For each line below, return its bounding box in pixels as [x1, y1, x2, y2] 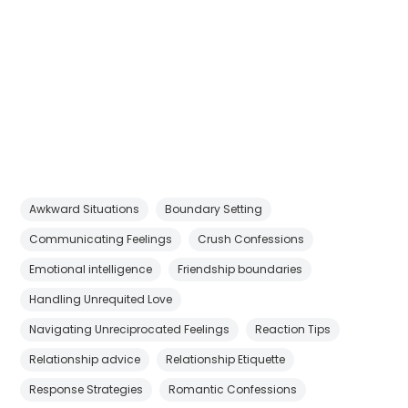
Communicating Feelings [29, 230, 173, 247]
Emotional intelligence [29, 260, 153, 277]
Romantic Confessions [168, 381, 298, 397]
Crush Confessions [198, 230, 305, 247]
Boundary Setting [165, 200, 263, 217]
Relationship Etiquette [166, 351, 286, 367]
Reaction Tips [255, 321, 331, 337]
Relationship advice [29, 351, 141, 367]
